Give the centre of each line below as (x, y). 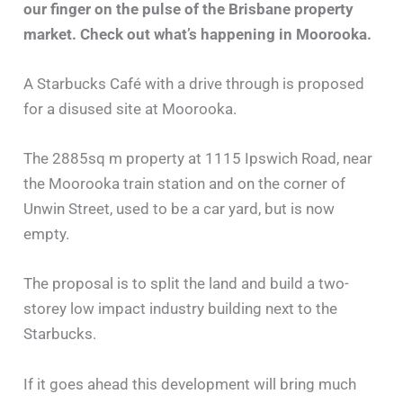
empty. (47, 234)
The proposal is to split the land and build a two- (187, 284)
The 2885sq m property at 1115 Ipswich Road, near (198, 159)
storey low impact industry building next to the (181, 309)
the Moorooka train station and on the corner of (185, 184)
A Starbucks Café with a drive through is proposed (194, 83)
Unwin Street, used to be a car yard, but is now (179, 209)
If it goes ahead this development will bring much (190, 384)
